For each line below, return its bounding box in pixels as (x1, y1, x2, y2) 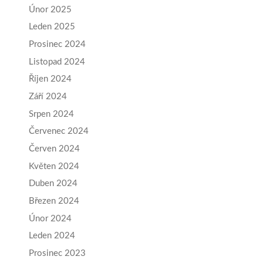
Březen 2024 (29, 197, 79, 206)
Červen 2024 (29, 144, 80, 153)
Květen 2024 (29, 161, 79, 171)
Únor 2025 (29, 5, 72, 14)
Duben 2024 (29, 179, 77, 188)
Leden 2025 (29, 22, 75, 32)
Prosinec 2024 (29, 39, 86, 49)
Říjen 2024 (29, 75, 72, 84)
